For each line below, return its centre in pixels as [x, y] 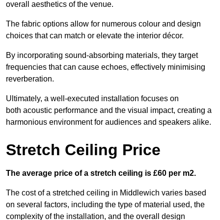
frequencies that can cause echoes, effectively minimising [106, 67]
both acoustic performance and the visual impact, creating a [109, 110]
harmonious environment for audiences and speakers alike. [109, 122]
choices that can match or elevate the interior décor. [95, 36]
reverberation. [30, 79]
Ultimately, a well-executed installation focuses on [92, 99]
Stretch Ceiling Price [83, 150]
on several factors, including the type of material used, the [105, 205]
